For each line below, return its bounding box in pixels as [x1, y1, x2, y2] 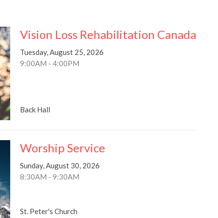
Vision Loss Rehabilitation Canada [19, 27, 196, 41]
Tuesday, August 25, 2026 [19, 47, 104, 56]
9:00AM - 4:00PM [19, 58, 79, 68]
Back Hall [19, 105, 50, 114]
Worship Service [19, 140, 105, 155]
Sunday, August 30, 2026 [19, 161, 100, 170]
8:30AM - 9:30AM [19, 172, 79, 181]
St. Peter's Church [19, 207, 77, 216]
